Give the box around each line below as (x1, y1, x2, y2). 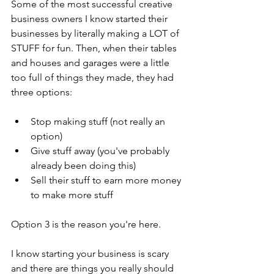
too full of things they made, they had (11, 71, 176, 83)
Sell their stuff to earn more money (31, 174, 183, 186)
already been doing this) (31, 159, 141, 171)
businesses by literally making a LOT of (11, 27, 182, 39)
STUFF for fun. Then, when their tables (11, 42, 179, 54)
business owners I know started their (11, 12, 170, 24)
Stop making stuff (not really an (31, 115, 168, 127)
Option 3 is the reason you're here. (11, 218, 161, 230)
